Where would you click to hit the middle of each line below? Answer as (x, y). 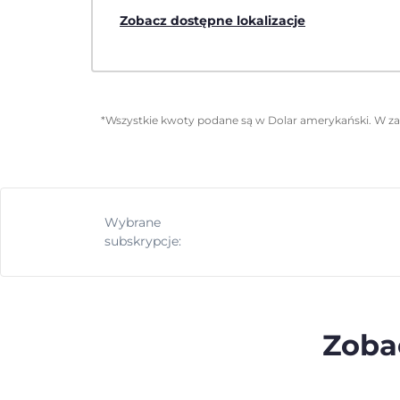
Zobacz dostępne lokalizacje (212, 20)
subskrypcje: (143, 241)
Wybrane (133, 222)
